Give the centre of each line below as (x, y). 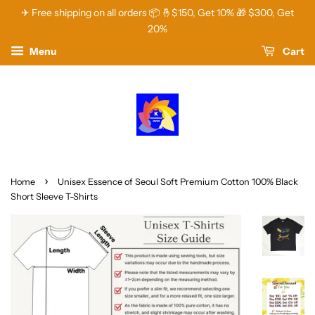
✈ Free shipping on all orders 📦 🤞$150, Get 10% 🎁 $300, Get (157, 13)
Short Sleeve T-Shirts (54, 197)
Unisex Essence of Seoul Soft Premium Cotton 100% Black (178, 182)
